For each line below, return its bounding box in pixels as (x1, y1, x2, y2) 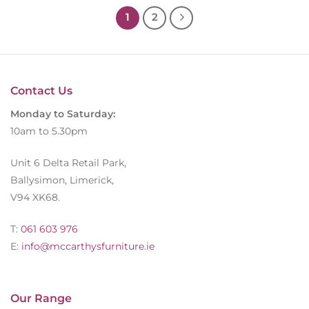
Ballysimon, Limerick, (10, 173, 114, 186)
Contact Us (10, 84, 72, 98)
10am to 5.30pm (10, 125, 88, 138)
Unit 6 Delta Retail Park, (10, 156, 126, 169)
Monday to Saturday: (10, 108, 115, 121)
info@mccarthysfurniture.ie (19, 239, 154, 252)
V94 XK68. (10, 190, 60, 203)
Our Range (10, 291, 72, 305)
